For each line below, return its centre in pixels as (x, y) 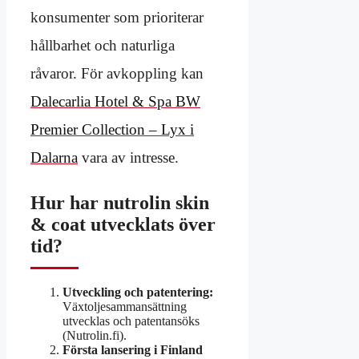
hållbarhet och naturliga (103, 46)
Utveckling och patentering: (138, 292)
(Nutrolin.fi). (95, 335)
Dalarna (54, 158)
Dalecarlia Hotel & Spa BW (115, 102)
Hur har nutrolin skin (120, 203)
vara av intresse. (128, 158)
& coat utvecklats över (123, 225)
